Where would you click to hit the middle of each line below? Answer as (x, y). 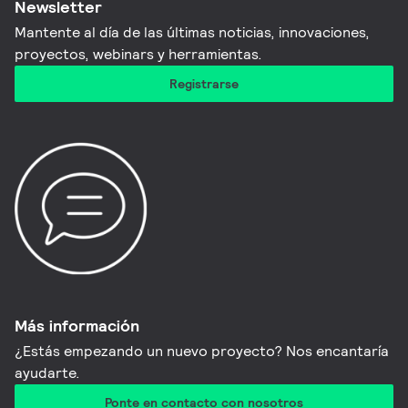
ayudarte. (48, 372)
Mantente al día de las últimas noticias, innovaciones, (193, 33)
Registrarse (204, 84)
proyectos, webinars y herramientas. (139, 55)
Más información (77, 325)
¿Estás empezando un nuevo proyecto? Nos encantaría (202, 351)
